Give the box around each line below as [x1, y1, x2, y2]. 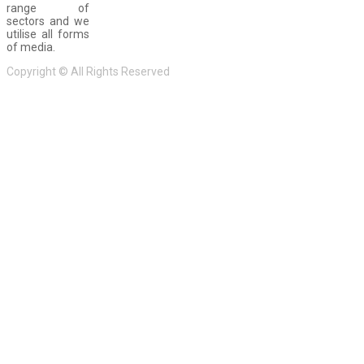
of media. [6, 41, 55, 54]
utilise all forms [6, 28, 89, 41]
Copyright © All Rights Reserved [6, 65, 170, 79]
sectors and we [6, 15, 89, 28]
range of [6, 2, 89, 15]
